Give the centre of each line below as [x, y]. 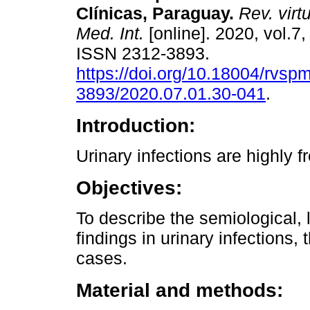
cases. [102, 258]
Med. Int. [110, 34]
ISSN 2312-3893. [145, 54]
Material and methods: [180, 290]
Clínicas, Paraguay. [155, 13]
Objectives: [129, 188]
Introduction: [136, 126]
